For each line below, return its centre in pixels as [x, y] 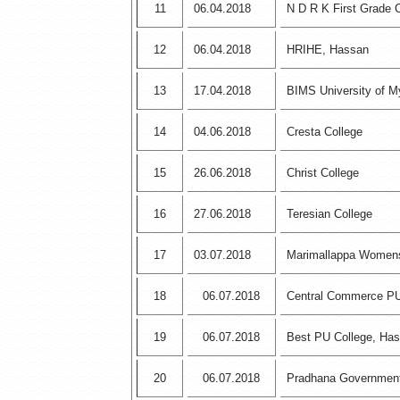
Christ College [323, 173]
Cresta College [325, 132]
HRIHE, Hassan [328, 50]
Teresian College [330, 214]
